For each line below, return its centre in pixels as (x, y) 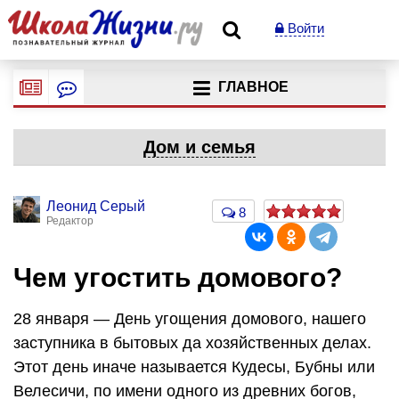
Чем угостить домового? (178, 277)
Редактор (70, 221)
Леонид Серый (96, 206)
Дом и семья (199, 147)
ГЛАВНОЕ (253, 87)
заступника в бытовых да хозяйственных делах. (192, 342)
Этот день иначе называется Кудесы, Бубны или (194, 366)
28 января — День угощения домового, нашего (190, 318)
